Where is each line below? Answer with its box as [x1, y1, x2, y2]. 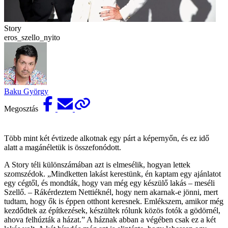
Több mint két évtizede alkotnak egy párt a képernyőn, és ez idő [4, 133, 209, 142]
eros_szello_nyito [4, 33, 60, 42]
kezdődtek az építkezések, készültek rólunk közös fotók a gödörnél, [4, 206, 220, 215]
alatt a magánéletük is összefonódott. [4, 142, 121, 152]
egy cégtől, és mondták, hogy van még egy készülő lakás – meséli [4, 178, 215, 187]
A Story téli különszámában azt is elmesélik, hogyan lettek [4, 160, 190, 169]
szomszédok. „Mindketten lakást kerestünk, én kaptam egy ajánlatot [4, 169, 221, 178]
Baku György [4, 87, 48, 96]
